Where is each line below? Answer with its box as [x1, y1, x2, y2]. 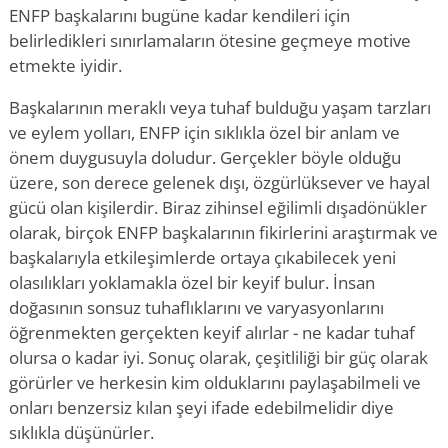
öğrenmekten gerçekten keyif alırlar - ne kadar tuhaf [9, 321, 415, 344]
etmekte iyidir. [9, 54, 122, 77]
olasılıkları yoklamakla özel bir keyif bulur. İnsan [9, 271, 375, 294]
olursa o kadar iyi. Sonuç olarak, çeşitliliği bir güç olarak [9, 346, 428, 369]
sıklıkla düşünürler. [9, 421, 154, 444]
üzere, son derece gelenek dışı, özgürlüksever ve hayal [9, 171, 430, 194]
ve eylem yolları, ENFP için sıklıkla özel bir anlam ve [9, 121, 400, 144]
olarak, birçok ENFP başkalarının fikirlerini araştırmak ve [9, 221, 438, 244]
